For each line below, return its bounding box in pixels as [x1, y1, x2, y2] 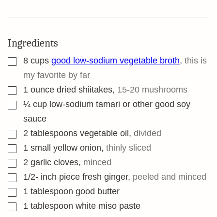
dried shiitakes [57, 85, 112, 94]
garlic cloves [31, 157, 78, 167]
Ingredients [8, 37, 58, 49]
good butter [76, 186, 120, 196]
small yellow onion [31, 143, 101, 153]
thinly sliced [106, 143, 151, 153]
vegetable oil [80, 128, 129, 138]
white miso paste [76, 201, 140, 211]
